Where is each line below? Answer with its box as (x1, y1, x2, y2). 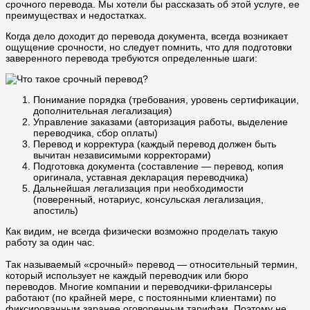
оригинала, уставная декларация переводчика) (33, 171, 248, 183)
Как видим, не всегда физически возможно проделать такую (6, 225, 278, 237)
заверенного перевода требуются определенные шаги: (6, 52, 257, 64)
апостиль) (33, 204, 78, 216)
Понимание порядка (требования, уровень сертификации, (33, 93, 299, 105)
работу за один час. (6, 236, 95, 248)
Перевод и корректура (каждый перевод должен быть (33, 138, 276, 149)
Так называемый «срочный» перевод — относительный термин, (6, 258, 298, 270)
